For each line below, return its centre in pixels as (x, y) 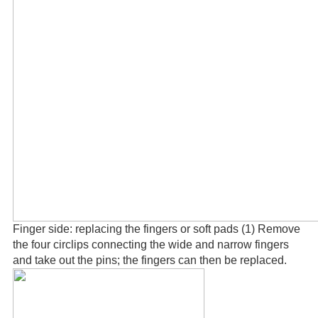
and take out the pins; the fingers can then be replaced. (149, 260)
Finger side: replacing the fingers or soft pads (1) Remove (156, 229)
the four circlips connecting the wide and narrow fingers (150, 244)
